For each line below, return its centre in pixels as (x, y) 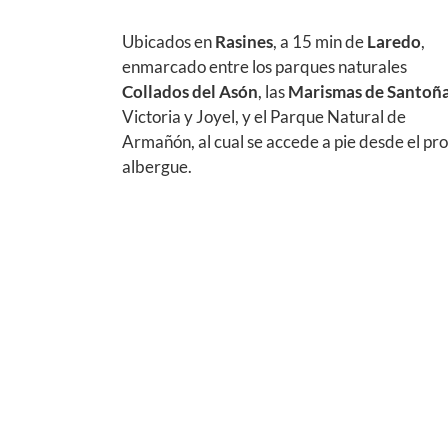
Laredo (392, 41)
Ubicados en (168, 41)
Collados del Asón (190, 91)
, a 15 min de (318, 41)
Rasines (244, 41)
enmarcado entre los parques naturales (264, 66)
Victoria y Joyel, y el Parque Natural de (264, 116)
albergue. (157, 166)
